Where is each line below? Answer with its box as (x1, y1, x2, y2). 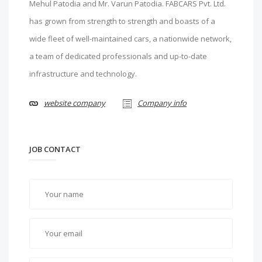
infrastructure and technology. (29, 68, 137, 79)
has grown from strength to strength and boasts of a (29, 16, 215, 26)
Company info (137, 98, 187, 108)
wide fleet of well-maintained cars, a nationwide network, (29, 33, 232, 44)
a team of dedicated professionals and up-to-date (29, 51, 207, 61)
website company (44, 98, 105, 108)
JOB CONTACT (29, 144, 81, 154)
